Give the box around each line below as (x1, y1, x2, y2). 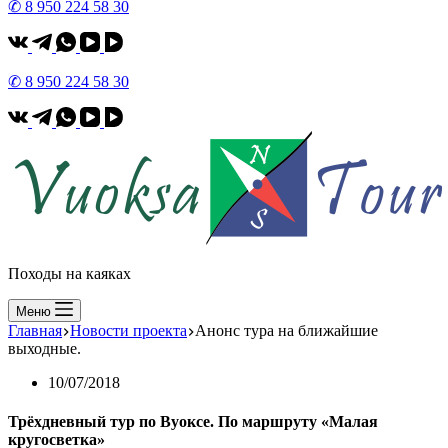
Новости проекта (70, 322, 187, 339)
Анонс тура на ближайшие (195, 322, 378, 339)
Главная (8, 322, 62, 339)
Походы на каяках (8, 265, 131, 282)
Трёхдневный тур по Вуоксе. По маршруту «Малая (8, 413, 378, 431)
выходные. (8, 340, 81, 357)
